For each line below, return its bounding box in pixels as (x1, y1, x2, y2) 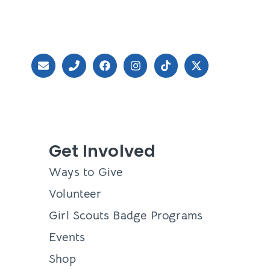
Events (49, 230, 86, 245)
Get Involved (49, 139, 156, 163)
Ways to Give (49, 165, 123, 180)
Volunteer (49, 186, 101, 202)
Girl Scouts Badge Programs (49, 208, 203, 224)
